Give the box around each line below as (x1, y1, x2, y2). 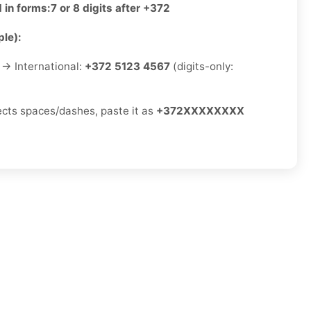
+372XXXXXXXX (156, 104, 244, 118)
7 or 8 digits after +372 (51, 1, 170, 15)
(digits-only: (170, 60, 233, 74)
